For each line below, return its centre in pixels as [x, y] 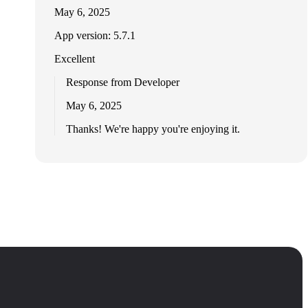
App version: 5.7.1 [95, 36]
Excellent [74, 59]
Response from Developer [122, 82]
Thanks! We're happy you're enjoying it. [153, 129]
